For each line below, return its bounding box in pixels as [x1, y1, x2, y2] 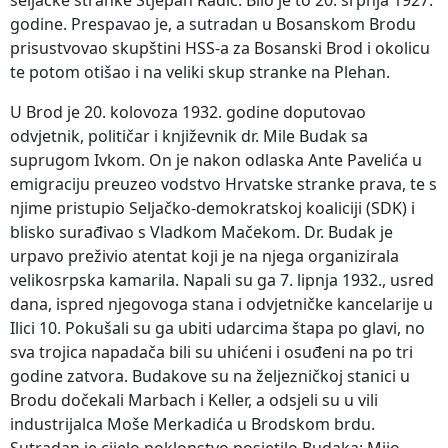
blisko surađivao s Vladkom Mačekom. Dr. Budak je [10, 220, 393, 243]
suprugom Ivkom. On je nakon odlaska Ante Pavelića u [10, 148, 422, 171]
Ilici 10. [10, 316, 61, 339]
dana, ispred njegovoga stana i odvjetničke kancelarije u [10, 292, 433, 315]
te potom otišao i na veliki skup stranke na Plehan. [10, 60, 390, 83]
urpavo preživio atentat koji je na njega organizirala [10, 244, 399, 267]
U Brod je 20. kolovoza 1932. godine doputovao [10, 100, 366, 123]
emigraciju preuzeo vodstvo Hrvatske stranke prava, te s [10, 172, 437, 195]
